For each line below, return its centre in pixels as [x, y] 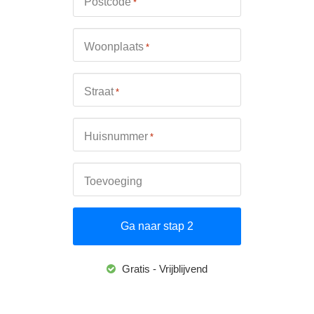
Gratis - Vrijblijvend [163, 269]
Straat [99, 92]
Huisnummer [116, 137]
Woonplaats [114, 47]
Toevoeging [113, 182]
